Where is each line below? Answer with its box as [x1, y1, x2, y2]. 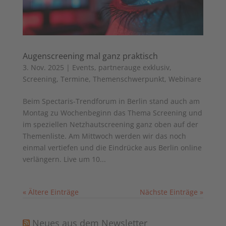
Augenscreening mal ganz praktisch [22, 50, 158, 62]
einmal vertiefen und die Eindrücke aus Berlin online [22, 143, 202, 153]
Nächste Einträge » [140, 187, 204, 197]
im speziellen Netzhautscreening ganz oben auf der [22, 120, 198, 130]
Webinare [168, 74, 201, 84]
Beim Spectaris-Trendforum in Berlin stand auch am [22, 96, 200, 106]
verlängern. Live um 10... [22, 154, 106, 164]
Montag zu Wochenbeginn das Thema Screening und [22, 108, 202, 118]
